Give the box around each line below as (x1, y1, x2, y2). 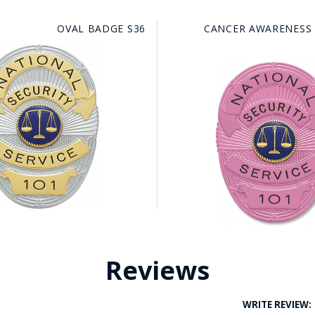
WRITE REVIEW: (243, 298, 312, 311)
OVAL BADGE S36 (57, 22, 146, 35)
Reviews (105, 253, 210, 288)
